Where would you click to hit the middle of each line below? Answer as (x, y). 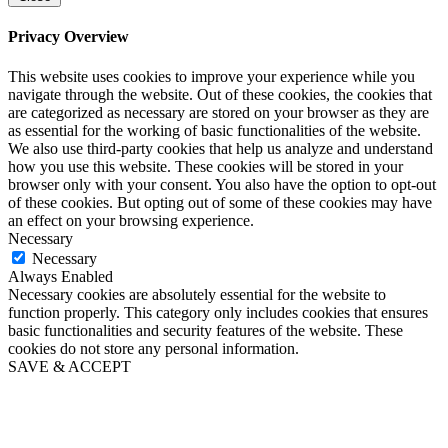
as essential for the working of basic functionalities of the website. (214, 130)
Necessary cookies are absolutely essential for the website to (197, 294)
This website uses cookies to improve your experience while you (211, 76)
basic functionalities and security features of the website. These (205, 330)
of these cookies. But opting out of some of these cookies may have (220, 202)
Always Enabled (60, 276)
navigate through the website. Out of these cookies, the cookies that (220, 94)
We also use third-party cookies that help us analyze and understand (220, 148)
